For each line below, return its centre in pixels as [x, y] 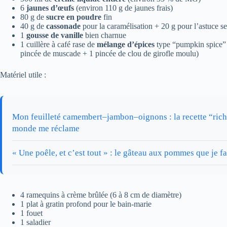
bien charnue [105, 35]
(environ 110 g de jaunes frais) [123, 8]
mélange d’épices [126, 45]
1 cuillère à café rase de [59, 45]
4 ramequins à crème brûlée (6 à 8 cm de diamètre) [101, 195]
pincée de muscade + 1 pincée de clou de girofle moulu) [109, 54]
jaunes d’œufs [50, 8]
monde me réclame [46, 129]
